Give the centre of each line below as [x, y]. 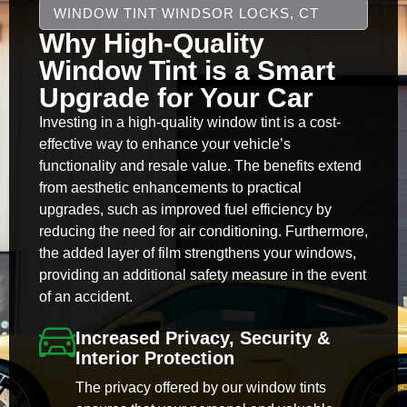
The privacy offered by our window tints [200, 388]
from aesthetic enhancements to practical [170, 187]
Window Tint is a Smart [187, 70]
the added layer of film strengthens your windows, [197, 253]
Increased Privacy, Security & [202, 338]
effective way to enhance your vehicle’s [164, 144]
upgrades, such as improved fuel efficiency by [185, 209]
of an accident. [85, 296]
